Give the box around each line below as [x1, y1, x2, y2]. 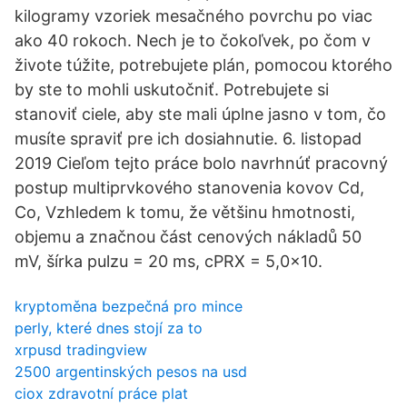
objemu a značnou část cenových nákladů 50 [15, 227, 362, 246]
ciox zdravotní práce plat [15, 384, 188, 402]
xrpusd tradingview [15, 341, 147, 359]
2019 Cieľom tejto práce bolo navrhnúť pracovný [15, 154, 388, 173]
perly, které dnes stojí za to [15, 319, 203, 337]
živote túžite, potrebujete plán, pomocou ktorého [15, 55, 392, 74]
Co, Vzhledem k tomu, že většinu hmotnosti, [15, 203, 355, 222]
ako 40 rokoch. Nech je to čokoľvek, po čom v [15, 31, 371, 50]
